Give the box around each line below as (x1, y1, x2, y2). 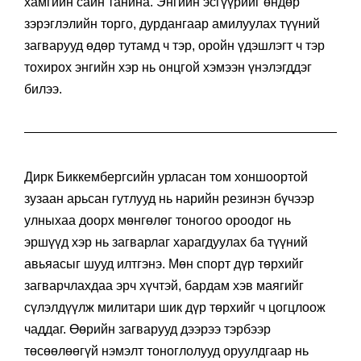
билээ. (24, 81, 62, 96)
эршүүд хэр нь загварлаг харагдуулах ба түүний (24, 234, 308, 249)
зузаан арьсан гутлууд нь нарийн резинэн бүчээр (24, 191, 314, 205)
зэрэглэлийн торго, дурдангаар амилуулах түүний (24, 16, 320, 31)
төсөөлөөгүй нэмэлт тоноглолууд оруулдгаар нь (24, 343, 309, 358)
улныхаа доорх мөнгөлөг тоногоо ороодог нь (24, 213, 291, 227)
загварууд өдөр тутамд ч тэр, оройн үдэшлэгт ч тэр (24, 38, 325, 52)
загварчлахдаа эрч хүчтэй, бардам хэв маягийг (24, 278, 304, 293)
